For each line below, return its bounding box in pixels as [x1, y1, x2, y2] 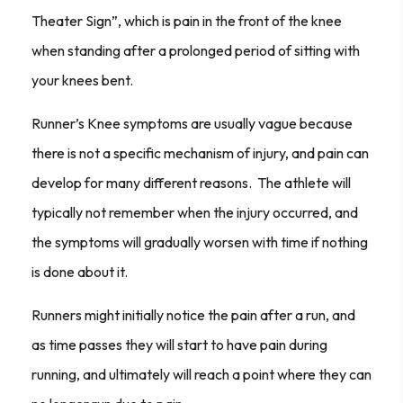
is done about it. [31, 263, 133, 282]
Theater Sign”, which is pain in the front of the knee [31, 12, 342, 31]
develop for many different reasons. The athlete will [31, 174, 351, 193]
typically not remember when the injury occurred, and [31, 203, 358, 222]
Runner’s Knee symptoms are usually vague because [31, 114, 353, 133]
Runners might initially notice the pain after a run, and [31, 306, 355, 325]
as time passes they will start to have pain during [31, 336, 327, 354]
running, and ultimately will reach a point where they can [31, 365, 372, 384]
